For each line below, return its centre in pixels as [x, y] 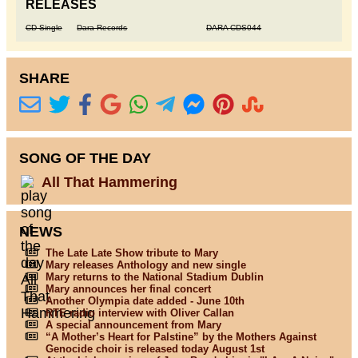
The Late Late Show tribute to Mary [131, 253]
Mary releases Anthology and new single [145, 265]
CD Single [44, 28]
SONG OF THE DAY [86, 159]
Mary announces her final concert [128, 288]
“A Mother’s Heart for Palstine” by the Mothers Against [181, 336]
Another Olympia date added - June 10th [145, 300]
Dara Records [102, 28]
